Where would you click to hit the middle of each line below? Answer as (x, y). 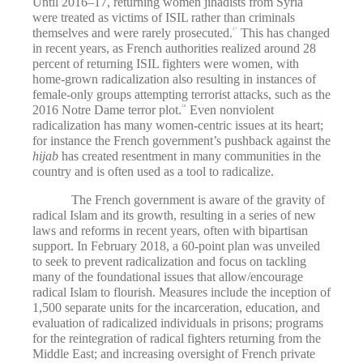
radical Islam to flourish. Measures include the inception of (181, 293)
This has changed (284, 32)
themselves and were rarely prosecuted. (132, 32)
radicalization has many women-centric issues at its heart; (178, 125)
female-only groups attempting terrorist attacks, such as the (181, 94)
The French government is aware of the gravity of (198, 200)
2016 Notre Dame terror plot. (107, 109)
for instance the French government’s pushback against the (181, 140)
